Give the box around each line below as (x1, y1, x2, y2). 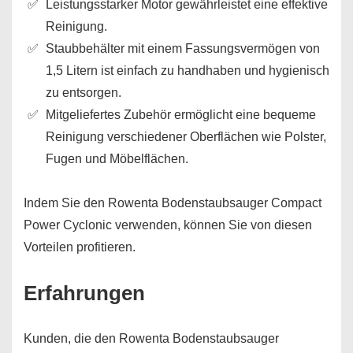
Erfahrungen (24, 281, 145, 305)
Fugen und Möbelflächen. (46, 152, 188, 165)
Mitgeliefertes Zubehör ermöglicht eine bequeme (46, 108, 316, 121)
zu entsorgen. (46, 86, 121, 99)
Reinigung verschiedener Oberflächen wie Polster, (46, 130, 326, 143)
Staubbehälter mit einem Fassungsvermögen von (46, 42, 320, 55)
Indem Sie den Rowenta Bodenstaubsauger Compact (24, 196, 321, 210)
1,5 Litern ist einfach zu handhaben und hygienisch (46, 64, 329, 77)
